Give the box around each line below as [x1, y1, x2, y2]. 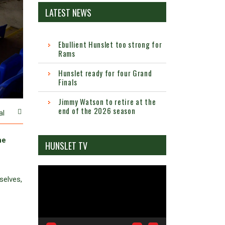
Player [38, 178, 58, 188]
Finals [58, 76, 77, 88]
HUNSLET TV [45, 139, 87, 153]
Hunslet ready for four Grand [58, 67, 152, 79]
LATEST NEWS [45, 6, 91, 20]
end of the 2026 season [58, 105, 136, 117]
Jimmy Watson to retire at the [58, 96, 156, 107]
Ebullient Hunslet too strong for [58, 39, 162, 50]
